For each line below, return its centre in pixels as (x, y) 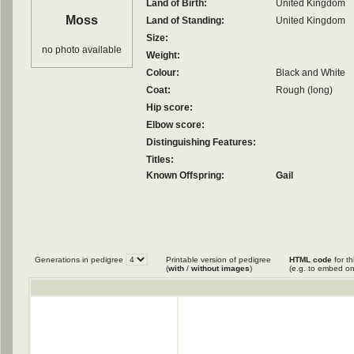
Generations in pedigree (80, 260)
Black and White (311, 73)
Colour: (163, 73)
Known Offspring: (185, 175)
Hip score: (169, 107)
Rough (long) (304, 90)
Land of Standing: (185, 21)
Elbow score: (175, 125)
